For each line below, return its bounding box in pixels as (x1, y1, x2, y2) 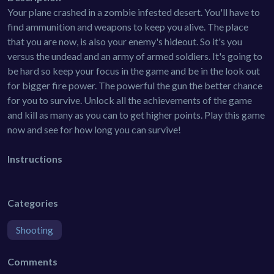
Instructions (7, 152, 62, 165)
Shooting (16, 223, 53, 235)
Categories (7, 196, 58, 209)
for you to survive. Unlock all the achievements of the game (7, 94, 252, 106)
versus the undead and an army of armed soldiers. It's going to (7, 50, 262, 62)
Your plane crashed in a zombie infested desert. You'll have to (7, 6, 260, 18)
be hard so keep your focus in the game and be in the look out (7, 64, 260, 76)
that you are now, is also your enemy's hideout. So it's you (7, 35, 242, 47)
